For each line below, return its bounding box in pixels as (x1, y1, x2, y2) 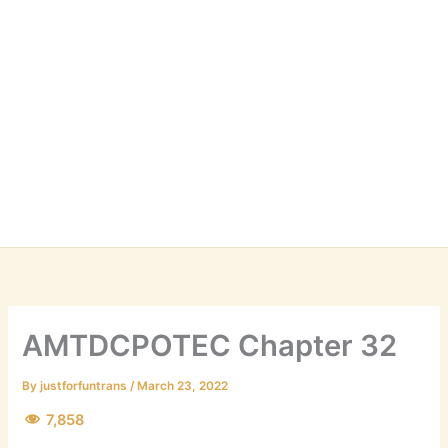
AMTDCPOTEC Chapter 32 (22, 328, 398, 364)
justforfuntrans (40, 379, 131, 394)
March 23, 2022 (137, 379, 229, 394)
